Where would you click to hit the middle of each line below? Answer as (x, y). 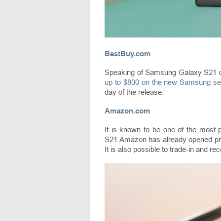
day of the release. (134, 92)
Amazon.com (127, 111)
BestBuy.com (128, 54)
